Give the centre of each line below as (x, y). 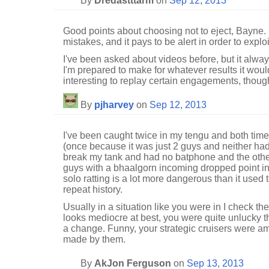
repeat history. (93, 189)
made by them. (94, 239)
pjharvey (114, 105)
